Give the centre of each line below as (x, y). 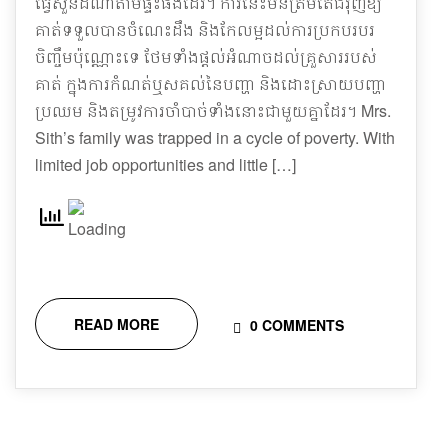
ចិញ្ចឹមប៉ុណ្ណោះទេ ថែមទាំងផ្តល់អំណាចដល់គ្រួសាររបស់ (206, 56)
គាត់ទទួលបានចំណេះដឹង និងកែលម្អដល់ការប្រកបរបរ (205, 29)
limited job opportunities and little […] (165, 164)
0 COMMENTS (295, 325)
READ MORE (116, 324)
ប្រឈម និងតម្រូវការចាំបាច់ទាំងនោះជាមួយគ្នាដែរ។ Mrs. (213, 110)
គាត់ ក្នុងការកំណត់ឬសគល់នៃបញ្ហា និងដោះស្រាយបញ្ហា (210, 83)
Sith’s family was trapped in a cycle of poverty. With (215, 137)
